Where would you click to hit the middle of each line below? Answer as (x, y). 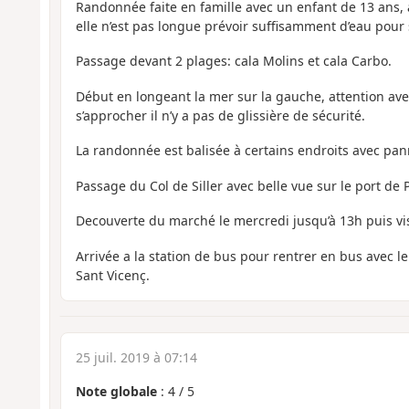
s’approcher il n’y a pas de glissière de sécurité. (220, 115)
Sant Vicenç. (112, 275)
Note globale (116, 392)
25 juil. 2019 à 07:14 (136, 358)
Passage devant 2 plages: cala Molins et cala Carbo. (233, 61)
